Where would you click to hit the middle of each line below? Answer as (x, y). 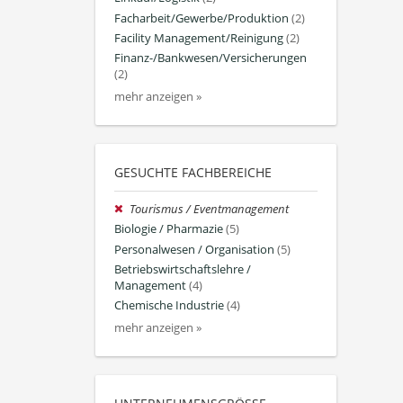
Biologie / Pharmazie (169, 229)
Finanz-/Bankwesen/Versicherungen (210, 58)
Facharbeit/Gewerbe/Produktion (201, 18)
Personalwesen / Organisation (194, 249)
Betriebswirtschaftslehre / (183, 269)
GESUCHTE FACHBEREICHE (193, 173)
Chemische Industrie (169, 305)
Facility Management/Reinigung (199, 38)
